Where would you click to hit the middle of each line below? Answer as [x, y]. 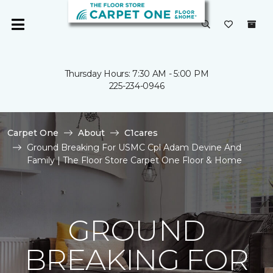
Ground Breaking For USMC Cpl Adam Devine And [134, 147]
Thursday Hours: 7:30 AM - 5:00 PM [136, 74]
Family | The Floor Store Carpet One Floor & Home [134, 160]
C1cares [141, 133]
